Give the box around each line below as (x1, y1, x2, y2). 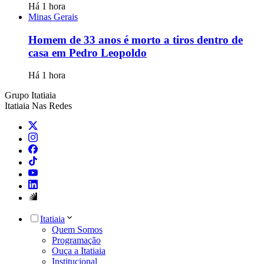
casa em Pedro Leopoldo (28, 46, 147, 59)
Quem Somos (52, 225, 103, 235)
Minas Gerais (28, 11, 78, 22)
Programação (52, 235, 101, 246)
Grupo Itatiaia (5, 90, 56, 101)
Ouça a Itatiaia (52, 246, 105, 256)
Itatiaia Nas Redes (5, 101, 72, 111)
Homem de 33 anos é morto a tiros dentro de (28, 33, 243, 46)
